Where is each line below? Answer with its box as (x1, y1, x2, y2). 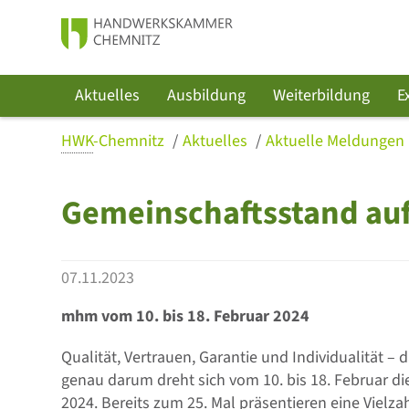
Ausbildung (167, 84, 246, 107)
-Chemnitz (93, 130, 169, 152)
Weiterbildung (273, 84, 371, 107)
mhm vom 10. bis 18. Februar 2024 (61, 305, 310, 328)
